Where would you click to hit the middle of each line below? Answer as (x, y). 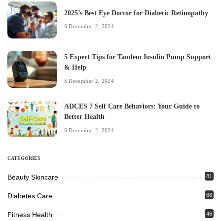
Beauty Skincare (33, 177)
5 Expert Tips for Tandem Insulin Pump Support (138, 57)
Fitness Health (30, 215)
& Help (75, 68)
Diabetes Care (30, 196)
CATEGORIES (24, 158)
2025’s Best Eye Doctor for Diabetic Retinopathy (136, 13)
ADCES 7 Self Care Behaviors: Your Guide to (132, 107)
